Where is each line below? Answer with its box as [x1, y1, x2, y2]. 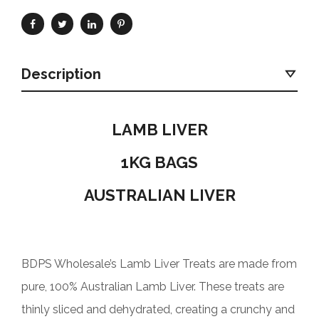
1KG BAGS [121, 152, 198, 172]
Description [21, 65, 101, 83]
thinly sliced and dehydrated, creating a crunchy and [21, 302, 295, 316]
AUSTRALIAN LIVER [83, 185, 236, 204]
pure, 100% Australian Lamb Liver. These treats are [21, 279, 284, 293]
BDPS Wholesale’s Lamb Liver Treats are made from [21, 256, 297, 271]
